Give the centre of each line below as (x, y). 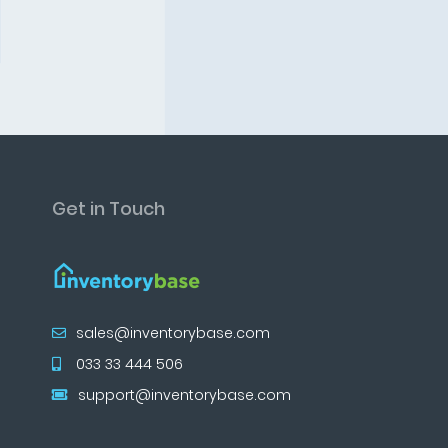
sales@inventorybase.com (173, 333)
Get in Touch (108, 208)
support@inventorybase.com (184, 395)
